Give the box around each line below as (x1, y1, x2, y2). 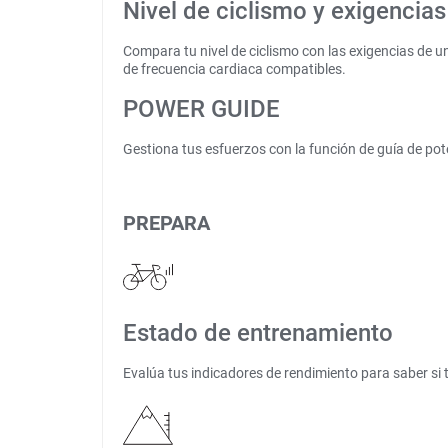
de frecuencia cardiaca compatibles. (123, 61, 346, 77)
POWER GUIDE (123, 95, 280, 123)
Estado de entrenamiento (123, 319, 393, 347)
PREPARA (123, 211, 210, 235)
